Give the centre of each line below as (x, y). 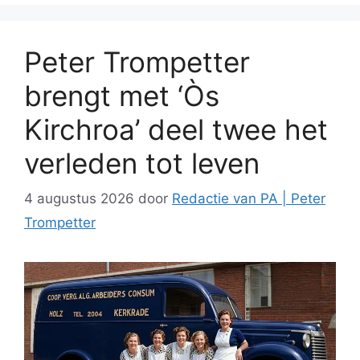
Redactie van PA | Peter (249, 199)
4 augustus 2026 (79, 199)
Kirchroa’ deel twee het (176, 129)
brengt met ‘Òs (122, 95)
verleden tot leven (142, 163)
